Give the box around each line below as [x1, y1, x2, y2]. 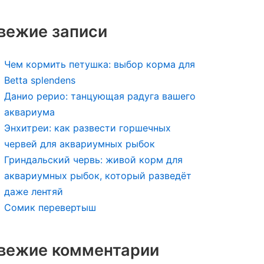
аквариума [4, 106, 55, 118]
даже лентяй [4, 186, 63, 197]
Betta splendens [4, 74, 75, 86]
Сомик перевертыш [4, 202, 96, 213]
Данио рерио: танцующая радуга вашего [4, 90, 196, 102]
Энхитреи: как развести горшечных [4, 122, 171, 134]
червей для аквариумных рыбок [4, 138, 155, 150]
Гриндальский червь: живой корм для [4, 154, 183, 166]
